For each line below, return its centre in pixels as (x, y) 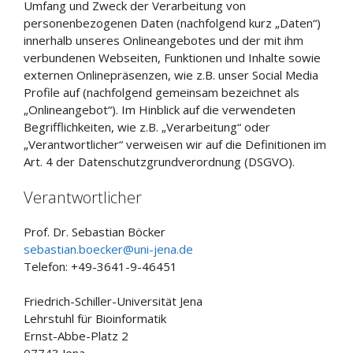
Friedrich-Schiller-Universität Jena (113, 301)
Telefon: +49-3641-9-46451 (100, 266)
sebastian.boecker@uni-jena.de (108, 249)
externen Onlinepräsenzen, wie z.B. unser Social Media (171, 75)
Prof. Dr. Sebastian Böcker (95, 231)
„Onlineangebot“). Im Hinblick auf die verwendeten (160, 110)
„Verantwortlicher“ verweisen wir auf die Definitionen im (175, 144)
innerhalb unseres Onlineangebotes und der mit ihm (163, 40)
